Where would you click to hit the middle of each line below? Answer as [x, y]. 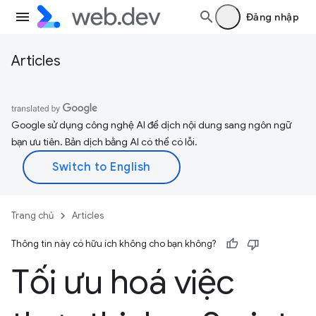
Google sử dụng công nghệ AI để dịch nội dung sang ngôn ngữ [151, 125]
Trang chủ [32, 215]
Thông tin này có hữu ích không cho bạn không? [114, 244]
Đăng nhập [272, 17]
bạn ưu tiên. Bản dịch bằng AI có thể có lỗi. [104, 142]
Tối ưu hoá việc [123, 282]
